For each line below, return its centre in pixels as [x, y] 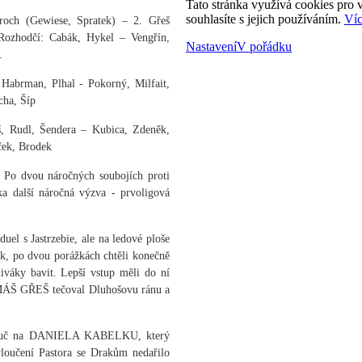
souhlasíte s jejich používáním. [265, 19]
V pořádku [264, 47]
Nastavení [211, 47]
